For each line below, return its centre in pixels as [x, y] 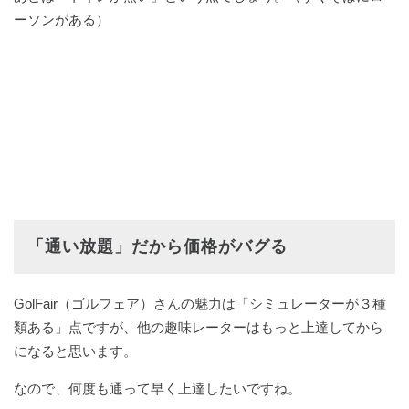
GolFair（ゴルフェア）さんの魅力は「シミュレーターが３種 [200, 304]
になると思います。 [75, 351]
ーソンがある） [62, 20]
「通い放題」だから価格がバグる [157, 247]
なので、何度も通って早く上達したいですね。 [157, 389]
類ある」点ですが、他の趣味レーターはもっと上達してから [199, 328]
